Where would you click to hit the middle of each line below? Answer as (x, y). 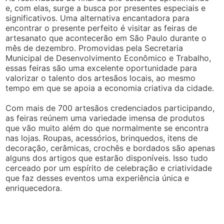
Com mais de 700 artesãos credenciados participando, (110, 108)
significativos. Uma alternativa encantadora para (98, 18)
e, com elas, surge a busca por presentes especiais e (106, 8)
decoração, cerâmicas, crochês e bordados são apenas (110, 148)
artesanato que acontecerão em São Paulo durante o (106, 38)
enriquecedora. (34, 188)
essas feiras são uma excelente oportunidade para (101, 68)
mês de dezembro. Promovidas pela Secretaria (94, 48)
